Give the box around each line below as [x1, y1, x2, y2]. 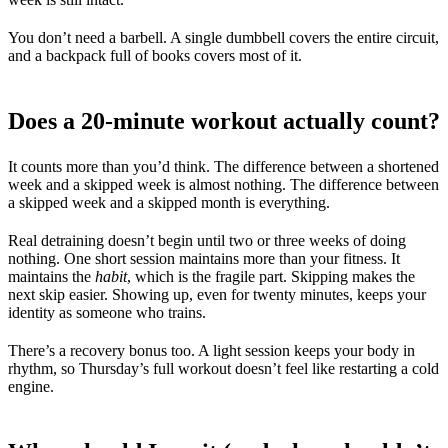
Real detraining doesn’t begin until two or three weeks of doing [8, 231, 406, 249]
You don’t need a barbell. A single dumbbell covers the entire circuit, [8, 28, 439, 46]
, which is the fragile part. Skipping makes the [127, 267, 415, 285]
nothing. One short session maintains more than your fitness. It [8, 249, 400, 267]
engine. [8, 377, 54, 395]
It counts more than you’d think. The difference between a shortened [8, 157, 439, 175]
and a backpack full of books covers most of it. [8, 46, 302, 64]
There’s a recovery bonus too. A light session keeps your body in [8, 341, 415, 359]
